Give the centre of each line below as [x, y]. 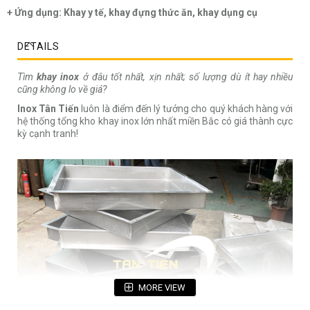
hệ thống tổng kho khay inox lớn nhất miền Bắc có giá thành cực [155, 121]
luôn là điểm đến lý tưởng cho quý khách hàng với [186, 109]
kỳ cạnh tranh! [48, 134]
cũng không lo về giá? [63, 90]
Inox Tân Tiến [48, 109]
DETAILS [38, 47]
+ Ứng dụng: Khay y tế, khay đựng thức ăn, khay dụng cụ [132, 13]
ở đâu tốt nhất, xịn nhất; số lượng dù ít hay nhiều [186, 77]
